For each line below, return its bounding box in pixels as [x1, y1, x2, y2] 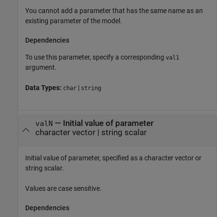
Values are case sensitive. [25, 184, 102, 192]
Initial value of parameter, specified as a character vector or [25, 154, 201, 162]
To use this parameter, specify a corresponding [25, 53, 166, 61]
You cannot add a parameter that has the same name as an [25, 7, 203, 15]
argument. [25, 63, 57, 71]
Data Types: [25, 83, 63, 92]
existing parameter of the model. [25, 17, 122, 25]
